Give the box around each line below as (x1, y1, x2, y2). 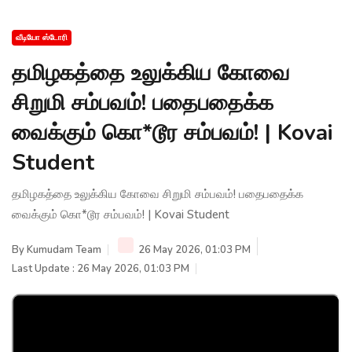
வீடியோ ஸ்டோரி (16, 31, 68, 43)
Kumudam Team (27, 242, 101, 257)
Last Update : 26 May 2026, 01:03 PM (12, 261, 189, 276)
